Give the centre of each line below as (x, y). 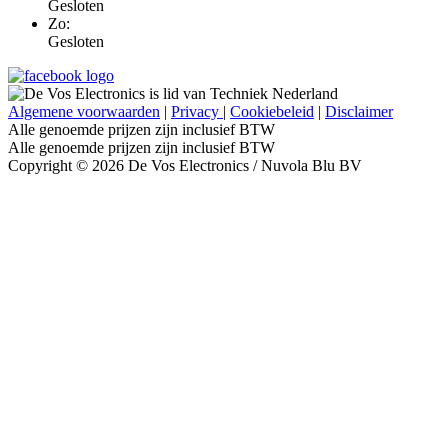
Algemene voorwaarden (84, 112)
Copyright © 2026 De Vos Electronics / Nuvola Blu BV (185, 166)
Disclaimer (359, 112)
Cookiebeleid (272, 112)
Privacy (197, 112)
